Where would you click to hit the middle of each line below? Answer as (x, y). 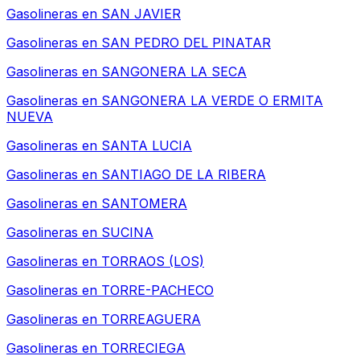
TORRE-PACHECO (157, 290)
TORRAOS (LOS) (153, 262)
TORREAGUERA (151, 319)
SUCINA (127, 233)
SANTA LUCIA (147, 146)
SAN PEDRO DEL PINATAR (186, 43)
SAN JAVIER (141, 14)
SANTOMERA (144, 204)
